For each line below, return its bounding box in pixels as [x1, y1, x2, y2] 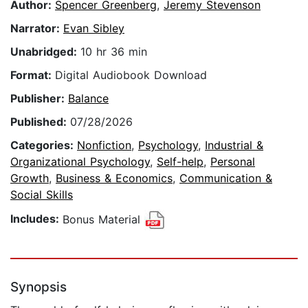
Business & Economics [56, 171, 173, 186]
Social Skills [10, 188, 73, 202]
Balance [68, 91, 109, 106]
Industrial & [205, 138, 263, 153]
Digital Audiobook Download [55, 68, 207, 82]
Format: [10, 68, 55, 82]
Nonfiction [77, 138, 131, 153]
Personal [210, 155, 255, 169]
